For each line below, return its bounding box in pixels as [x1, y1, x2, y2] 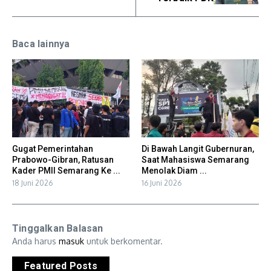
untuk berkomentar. [84, 236, 163, 247]
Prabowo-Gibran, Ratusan [12, 155, 114, 165]
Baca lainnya [12, 38, 70, 50]
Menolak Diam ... [142, 166, 207, 176]
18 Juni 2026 [12, 178, 53, 188]
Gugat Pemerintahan [12, 144, 93, 154]
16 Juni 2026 [142, 178, 181, 188]
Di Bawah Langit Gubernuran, [142, 144, 254, 154]
